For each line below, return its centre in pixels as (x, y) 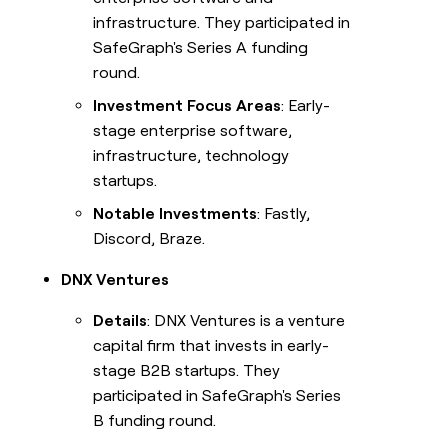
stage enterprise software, (193, 131)
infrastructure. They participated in (222, 23)
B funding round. (155, 421)
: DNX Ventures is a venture (246, 321)
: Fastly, (284, 214)
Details (120, 321)
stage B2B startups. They (187, 371)
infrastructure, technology (191, 156)
